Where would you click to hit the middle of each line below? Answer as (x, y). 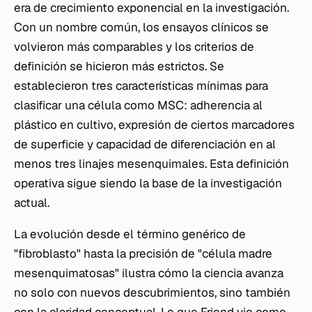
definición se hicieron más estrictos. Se (119, 66)
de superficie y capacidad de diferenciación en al (145, 144)
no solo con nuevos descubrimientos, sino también (152, 292)
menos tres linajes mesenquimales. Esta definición (151, 164)
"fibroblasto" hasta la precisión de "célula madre (143, 253)
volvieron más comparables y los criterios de (134, 47)
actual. (32, 203)
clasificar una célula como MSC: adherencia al (138, 105)
